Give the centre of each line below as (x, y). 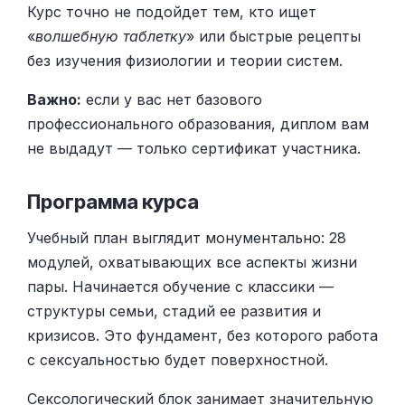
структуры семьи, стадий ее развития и (174, 311)
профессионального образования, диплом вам (198, 123)
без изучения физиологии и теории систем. (185, 60)
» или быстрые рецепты (273, 36)
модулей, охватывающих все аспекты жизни (192, 262)
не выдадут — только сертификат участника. (194, 148)
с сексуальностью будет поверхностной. (178, 359)
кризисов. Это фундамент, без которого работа (202, 335)
